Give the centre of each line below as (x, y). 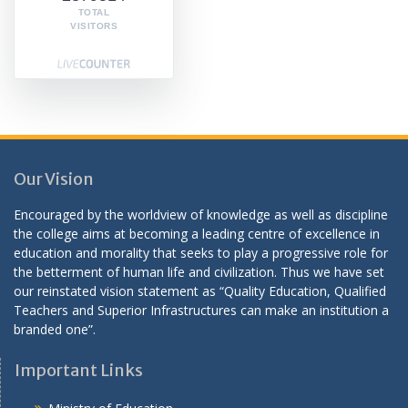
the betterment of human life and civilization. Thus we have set (199, 271)
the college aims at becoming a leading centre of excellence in (197, 233)
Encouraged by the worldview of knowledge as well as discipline (201, 214)
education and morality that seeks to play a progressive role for (201, 252)
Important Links (79, 370)
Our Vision (54, 178)
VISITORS (94, 25)
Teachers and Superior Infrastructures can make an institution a (201, 310)
